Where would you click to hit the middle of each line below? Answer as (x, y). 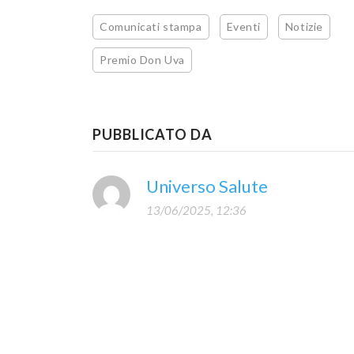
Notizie (304, 26)
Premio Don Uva (142, 60)
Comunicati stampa (151, 26)
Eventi (243, 26)
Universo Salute (207, 186)
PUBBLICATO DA (153, 134)
